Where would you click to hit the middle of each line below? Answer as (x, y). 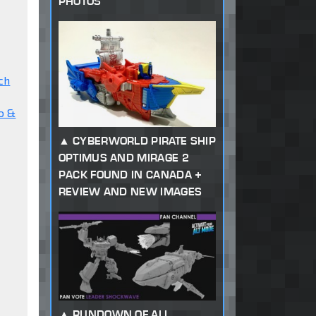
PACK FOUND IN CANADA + (130, 174)
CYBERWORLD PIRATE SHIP (144, 140)
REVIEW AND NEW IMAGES (130, 191)
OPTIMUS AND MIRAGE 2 (123, 157)
